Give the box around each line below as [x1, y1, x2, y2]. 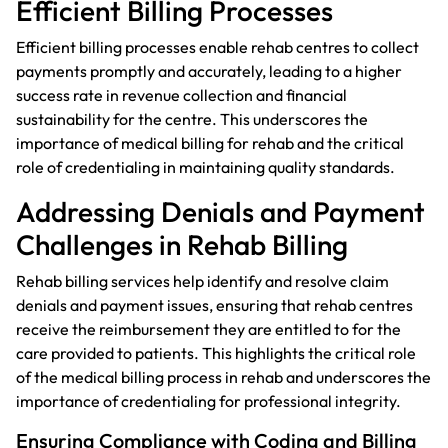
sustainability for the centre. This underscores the [16, 108, 368, 129]
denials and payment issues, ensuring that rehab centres [16, 294, 413, 315]
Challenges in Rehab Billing [16, 226, 348, 262]
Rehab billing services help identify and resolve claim [16, 270, 389, 291]
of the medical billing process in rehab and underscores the [16, 366, 431, 387]
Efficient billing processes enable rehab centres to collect [16, 36, 419, 57]
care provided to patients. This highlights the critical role [16, 342, 416, 363]
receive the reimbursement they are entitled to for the [16, 318, 401, 339]
